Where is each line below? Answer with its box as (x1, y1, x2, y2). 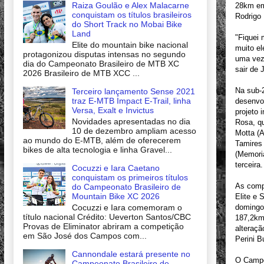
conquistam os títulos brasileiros (71, 10, 192, 20)
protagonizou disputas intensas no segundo (23, 49, 186, 60)
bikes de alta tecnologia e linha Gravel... (23, 144, 172, 154)
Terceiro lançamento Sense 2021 (71, 87, 195, 97)
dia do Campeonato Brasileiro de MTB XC (23, 59, 179, 69)
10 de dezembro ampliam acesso (71, 126, 196, 136)
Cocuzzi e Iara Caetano (71, 163, 160, 173)
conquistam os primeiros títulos (71, 172, 188, 182)
